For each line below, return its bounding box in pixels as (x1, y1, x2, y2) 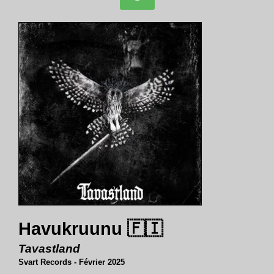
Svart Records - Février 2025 (18, 257, 125, 267)
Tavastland (18, 242, 80, 255)
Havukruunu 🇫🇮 (18, 219, 163, 239)
